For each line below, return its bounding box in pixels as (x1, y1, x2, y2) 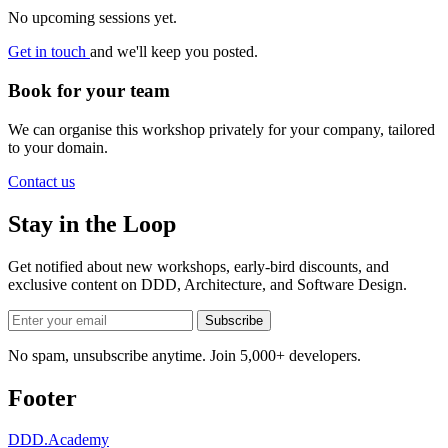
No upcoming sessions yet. (8, 9, 177, 27)
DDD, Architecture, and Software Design (141, 275, 403, 293)
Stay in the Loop (8, 210, 176, 237)
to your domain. (8, 138, 108, 156)
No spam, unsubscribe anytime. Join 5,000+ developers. (8, 346, 361, 364)
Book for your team (8, 80, 170, 102)
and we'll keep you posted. (90, 43, 258, 61)
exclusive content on (8, 275, 141, 293)
